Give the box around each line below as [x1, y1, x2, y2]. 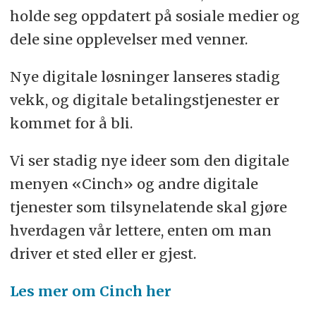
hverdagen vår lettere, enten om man [9, 221, 272, 240]
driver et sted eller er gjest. [9, 245, 196, 263]
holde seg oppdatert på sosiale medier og [9, 7, 300, 25]
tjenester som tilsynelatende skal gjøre [9, 198, 287, 217]
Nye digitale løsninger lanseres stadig [9, 68, 280, 86]
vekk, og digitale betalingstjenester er [9, 91, 279, 109]
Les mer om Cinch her [9, 282, 171, 300]
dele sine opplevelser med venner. [9, 30, 248, 49]
